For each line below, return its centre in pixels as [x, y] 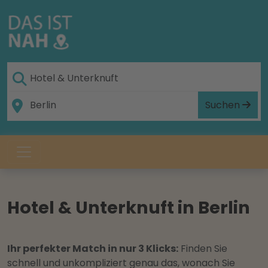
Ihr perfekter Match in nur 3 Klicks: [93, 249]
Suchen [224, 105]
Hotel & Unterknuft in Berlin [129, 208]
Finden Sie [203, 249]
